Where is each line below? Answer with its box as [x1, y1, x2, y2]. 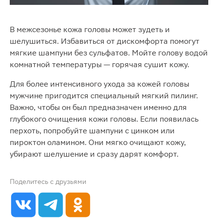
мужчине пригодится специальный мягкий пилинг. [10, 91, 198, 100]
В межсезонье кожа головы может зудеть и [10, 25, 170, 34]
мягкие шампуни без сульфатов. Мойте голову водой [10, 48, 208, 57]
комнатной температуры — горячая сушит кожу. [10, 60, 189, 69]
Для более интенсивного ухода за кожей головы [10, 79, 189, 89]
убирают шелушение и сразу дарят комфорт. [10, 149, 179, 159]
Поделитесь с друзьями [10, 178, 86, 185]
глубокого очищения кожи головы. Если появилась [10, 114, 199, 124]
